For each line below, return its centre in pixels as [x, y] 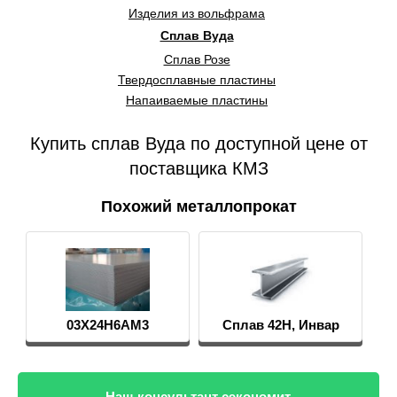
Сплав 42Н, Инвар [280, 325]
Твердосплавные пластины [197, 80]
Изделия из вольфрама [197, 13]
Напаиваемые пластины [197, 100]
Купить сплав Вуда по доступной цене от [198, 144]
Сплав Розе [197, 59]
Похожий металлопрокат [198, 206]
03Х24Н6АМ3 [108, 325]
